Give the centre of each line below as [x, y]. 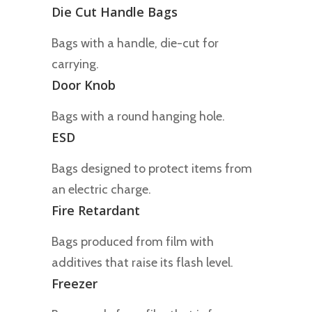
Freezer [75, 283]
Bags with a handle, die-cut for [135, 43]
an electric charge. [101, 189]
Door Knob [84, 85]
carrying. [75, 64]
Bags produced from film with [133, 241]
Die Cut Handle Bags [115, 11]
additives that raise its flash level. [142, 262]
